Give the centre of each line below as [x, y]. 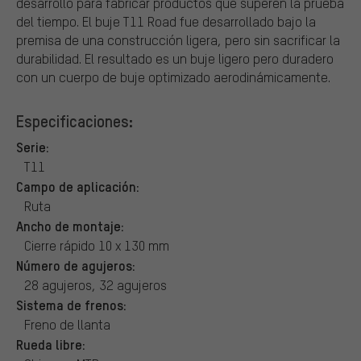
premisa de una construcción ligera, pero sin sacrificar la [178, 39]
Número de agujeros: [76, 265]
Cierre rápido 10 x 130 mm [97, 245]
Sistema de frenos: [71, 304]
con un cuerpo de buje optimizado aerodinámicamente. [173, 77]
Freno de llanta [67, 324]
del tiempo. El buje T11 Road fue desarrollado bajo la [166, 21]
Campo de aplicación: [78, 186]
